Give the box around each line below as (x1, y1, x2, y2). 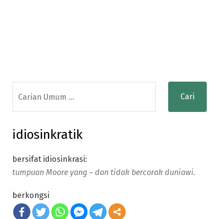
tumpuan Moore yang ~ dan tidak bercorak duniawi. (12, 168, 196, 177)
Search (12, 83, 37, 92)
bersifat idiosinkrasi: (12, 154, 87, 164)
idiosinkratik (12, 127, 83, 142)
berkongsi (12, 190, 49, 200)
